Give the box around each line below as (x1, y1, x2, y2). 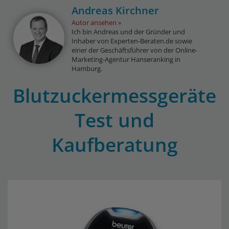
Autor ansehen (72, 18, 117, 27)
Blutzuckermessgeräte (13, 82, 216, 108)
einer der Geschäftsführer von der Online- (72, 45, 198, 55)
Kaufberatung (51, 131, 178, 157)
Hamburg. (72, 64, 103, 73)
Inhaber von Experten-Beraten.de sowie (72, 36, 193, 45)
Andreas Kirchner (72, 4, 159, 17)
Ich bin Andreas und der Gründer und (72, 27, 186, 36)
